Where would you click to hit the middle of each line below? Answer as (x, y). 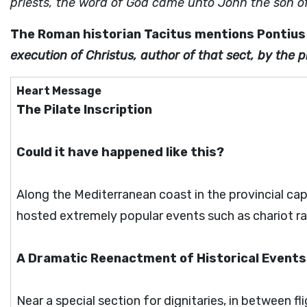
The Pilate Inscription (84, 110)
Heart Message (59, 91)
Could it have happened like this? (120, 152)
